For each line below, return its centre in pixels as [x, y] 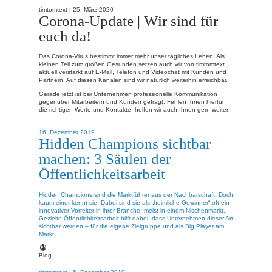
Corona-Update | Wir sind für [128, 20]
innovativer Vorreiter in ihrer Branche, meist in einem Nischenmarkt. [132, 210]
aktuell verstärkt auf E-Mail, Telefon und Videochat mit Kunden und [133, 72]
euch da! [65, 36]
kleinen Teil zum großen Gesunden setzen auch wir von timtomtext [132, 64]
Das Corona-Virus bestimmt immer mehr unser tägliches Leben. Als [132, 56]
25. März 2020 [93, 9]
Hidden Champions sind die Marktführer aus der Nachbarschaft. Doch [136, 194]
